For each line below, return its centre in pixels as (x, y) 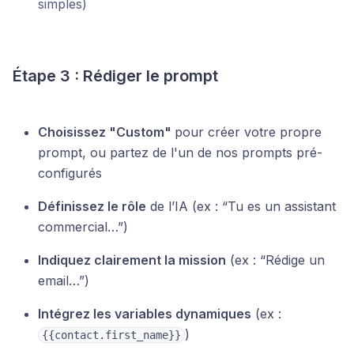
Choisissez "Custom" (106, 132)
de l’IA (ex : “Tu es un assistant (241, 206)
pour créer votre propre (248, 132)
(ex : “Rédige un (275, 260)
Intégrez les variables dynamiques (145, 313)
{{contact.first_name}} (111, 335)
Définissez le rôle (92, 206)
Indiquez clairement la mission (132, 260)
